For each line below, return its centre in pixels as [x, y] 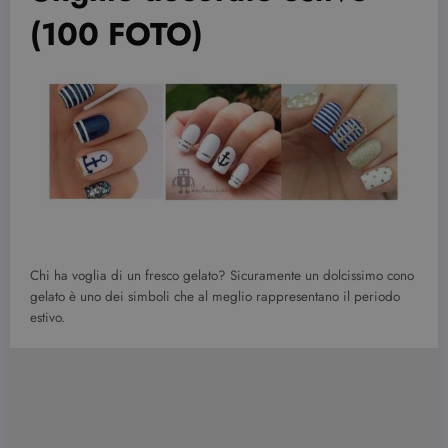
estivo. [47, 318]
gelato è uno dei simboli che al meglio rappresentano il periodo [215, 297]
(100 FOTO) [116, 34]
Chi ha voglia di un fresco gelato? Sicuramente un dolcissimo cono [222, 276]
